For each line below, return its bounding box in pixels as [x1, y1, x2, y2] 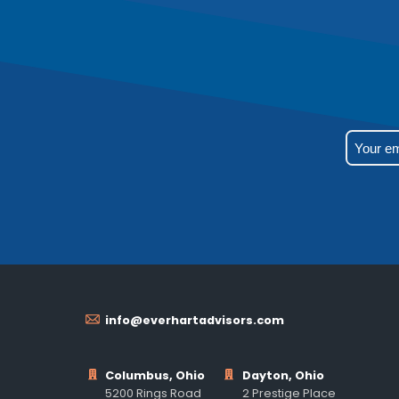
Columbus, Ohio [105, 367, 206, 383]
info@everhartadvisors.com [105, 312, 285, 328]
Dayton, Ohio [241, 367, 324, 383]
